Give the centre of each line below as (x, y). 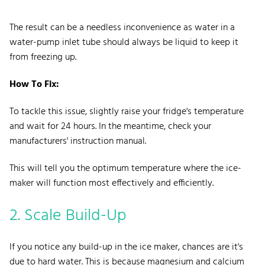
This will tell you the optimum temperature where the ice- (125, 168)
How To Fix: (34, 84)
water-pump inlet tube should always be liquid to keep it (124, 42)
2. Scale (35, 215)
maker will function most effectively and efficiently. (113, 183)
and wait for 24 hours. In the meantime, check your (110, 126)
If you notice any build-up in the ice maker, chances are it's (126, 247)
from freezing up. (44, 57)
